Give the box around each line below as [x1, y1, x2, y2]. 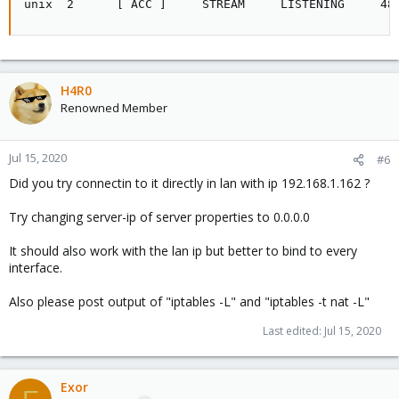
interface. [9, 259, 62, 276]
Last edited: [263, 323, 324, 338]
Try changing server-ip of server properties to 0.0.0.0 [9, 208, 310, 225]
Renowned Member [61, 100, 167, 116]
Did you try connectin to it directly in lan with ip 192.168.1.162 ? [9, 175, 370, 191]
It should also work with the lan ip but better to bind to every [9, 242, 357, 259]
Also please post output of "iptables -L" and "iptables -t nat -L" [9, 293, 370, 310]
